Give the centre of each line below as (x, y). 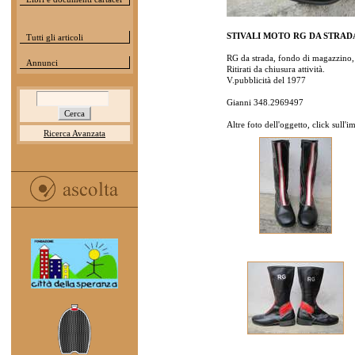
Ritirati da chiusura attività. (275, 69)
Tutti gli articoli (54, 37)
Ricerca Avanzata (74, 133)
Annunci (42, 63)
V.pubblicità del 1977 (266, 80)
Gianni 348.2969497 (265, 102)
